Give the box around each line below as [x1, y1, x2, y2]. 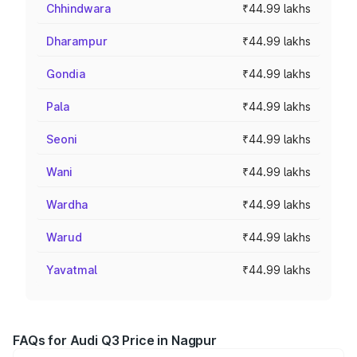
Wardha [46, 198, 88, 211]
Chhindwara [46, 2, 111, 15]
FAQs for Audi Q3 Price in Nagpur [13, 332, 217, 348]
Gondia [46, 67, 85, 80]
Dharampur [46, 34, 108, 48]
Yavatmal [46, 263, 97, 277]
